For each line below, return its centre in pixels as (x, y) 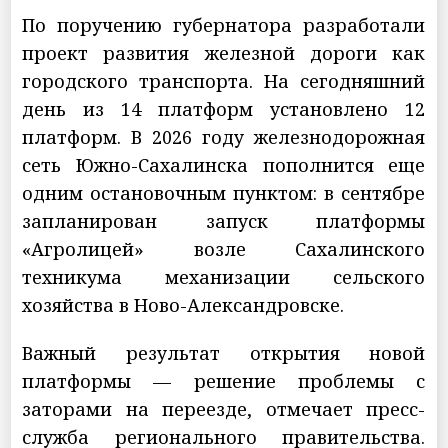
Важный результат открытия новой (224, 353)
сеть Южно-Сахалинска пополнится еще (224, 165)
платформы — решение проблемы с (224, 381)
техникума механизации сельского (224, 277)
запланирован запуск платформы (224, 221)
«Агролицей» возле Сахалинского (224, 249)
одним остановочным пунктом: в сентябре (224, 193)
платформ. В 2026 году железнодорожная (224, 137)
